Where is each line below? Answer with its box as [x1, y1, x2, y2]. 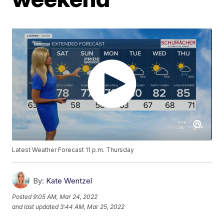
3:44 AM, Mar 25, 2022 [60, 202, 125, 210]
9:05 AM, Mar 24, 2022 [33, 192, 98, 200]
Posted [12, 192, 33, 200]
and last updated [12, 202, 59, 210]
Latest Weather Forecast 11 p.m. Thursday [12, 146, 134, 154]
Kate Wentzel [46, 176, 92, 186]
